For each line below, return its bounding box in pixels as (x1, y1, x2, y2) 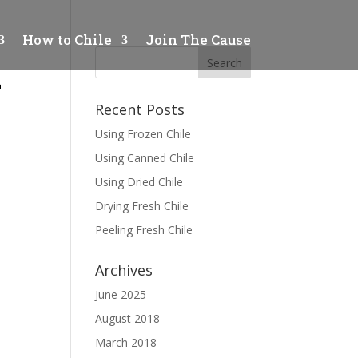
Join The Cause (145, 30, 251, 49)
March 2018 (95, 335, 157, 350)
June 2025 (95, 287, 147, 302)
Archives (95, 261, 153, 280)
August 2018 (95, 311, 161, 326)
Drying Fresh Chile (95, 198, 189, 213)
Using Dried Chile (95, 174, 184, 189)
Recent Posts (95, 100, 185, 119)
